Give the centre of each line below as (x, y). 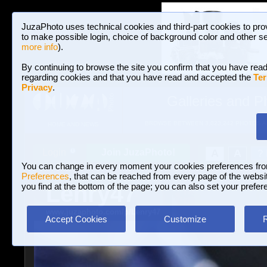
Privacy (37, 87)
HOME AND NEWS (73, 125)
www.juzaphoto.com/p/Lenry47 (103, 212)
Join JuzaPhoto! (138, 152)
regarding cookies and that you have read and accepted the (137, 77)
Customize (185, 219)
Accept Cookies (76, 219)
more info (40, 47)
